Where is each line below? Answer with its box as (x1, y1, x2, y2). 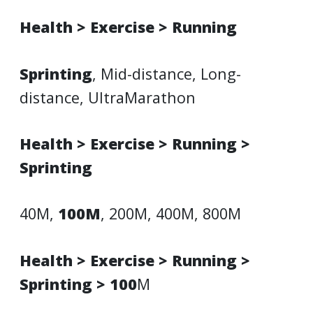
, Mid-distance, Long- (92, 63, 241, 84)
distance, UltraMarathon (20, 87, 196, 108)
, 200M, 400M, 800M (101, 203, 241, 224)
